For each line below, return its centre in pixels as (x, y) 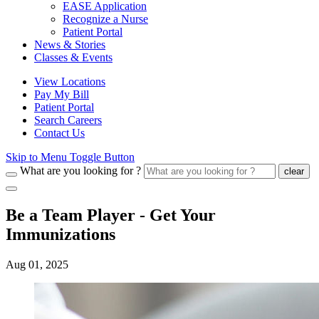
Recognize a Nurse (105, 19)
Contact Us (59, 133)
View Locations (70, 82)
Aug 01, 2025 (37, 264)
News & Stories (70, 45)
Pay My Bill (62, 94)
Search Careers (68, 120)
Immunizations (61, 234)
